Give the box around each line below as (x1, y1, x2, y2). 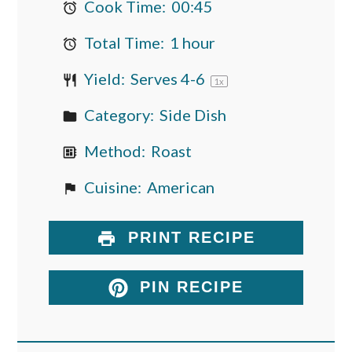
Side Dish (159, 104, 226, 124)
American (146, 177, 214, 196)
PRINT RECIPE (122, 228, 256, 246)
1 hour (169, 32, 215, 52)
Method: (81, 141, 146, 160)
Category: (81, 104, 155, 124)
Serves (130, 68, 181, 88)
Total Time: (81, 32, 165, 52)
